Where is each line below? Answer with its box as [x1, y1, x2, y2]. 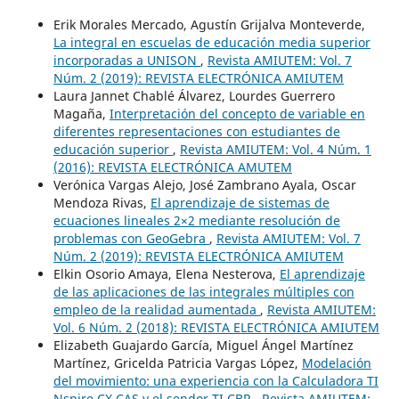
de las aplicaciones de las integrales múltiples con [53, 283, 354, 301]
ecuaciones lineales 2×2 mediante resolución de [53, 212, 340, 230]
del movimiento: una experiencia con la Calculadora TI [53, 372, 379, 390]
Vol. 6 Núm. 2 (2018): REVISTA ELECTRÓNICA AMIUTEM [53, 319, 379, 337]
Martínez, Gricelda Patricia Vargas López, [53, 354, 302, 372]
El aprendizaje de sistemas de [150, 194, 330, 212]
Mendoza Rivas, [53, 194, 151, 212]
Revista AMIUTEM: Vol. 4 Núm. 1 [179, 141, 371, 159]
